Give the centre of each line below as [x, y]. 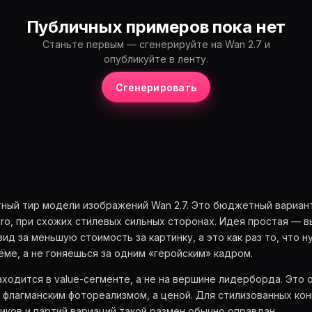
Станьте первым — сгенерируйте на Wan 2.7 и [156, 44]
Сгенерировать [156, 87]
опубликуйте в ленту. [156, 59]
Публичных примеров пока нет [156, 27]
